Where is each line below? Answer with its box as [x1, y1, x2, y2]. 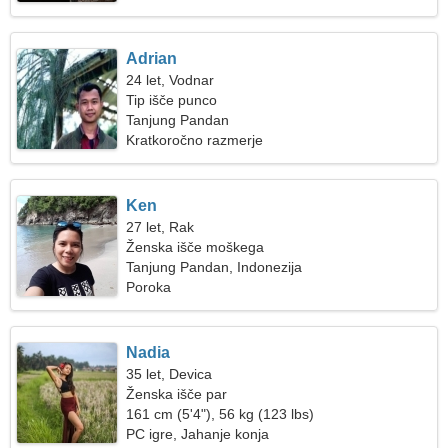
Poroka [126, 279, 172, 295]
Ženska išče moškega [126, 239, 265, 255]
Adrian [126, 50, 178, 67]
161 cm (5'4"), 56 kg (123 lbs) [126, 406, 315, 422]
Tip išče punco [126, 92, 218, 108]
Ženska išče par [126, 386, 228, 402]
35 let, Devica [126, 366, 213, 382]
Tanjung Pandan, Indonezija [126, 259, 303, 275]
